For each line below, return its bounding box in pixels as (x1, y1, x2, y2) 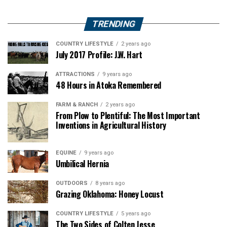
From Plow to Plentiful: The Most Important (56, 109, 200, 122)
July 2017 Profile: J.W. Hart (56, 48, 143, 61)
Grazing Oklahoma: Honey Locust (56, 187, 164, 200)
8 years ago (95, 179, 125, 186)
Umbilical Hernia (56, 157, 109, 170)
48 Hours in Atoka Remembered (56, 79, 162, 91)
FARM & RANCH (56, 101, 98, 108)
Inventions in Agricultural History (56, 119, 167, 131)
